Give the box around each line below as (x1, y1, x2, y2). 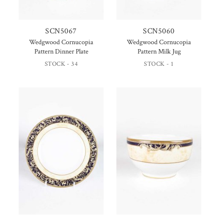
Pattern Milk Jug (137, 47, 181, 56)
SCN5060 (143, 26, 175, 36)
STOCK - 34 (44, 59, 78, 68)
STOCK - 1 (144, 59, 174, 68)
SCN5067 (45, 26, 77, 36)
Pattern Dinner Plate (34, 47, 88, 56)
